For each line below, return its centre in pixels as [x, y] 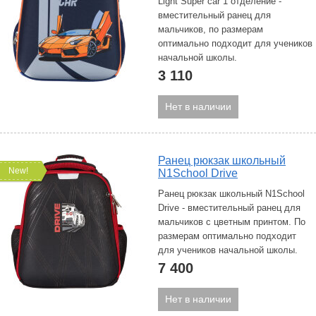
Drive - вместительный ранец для [229, 208]
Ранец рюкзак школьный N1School [231, 194]
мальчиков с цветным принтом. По [232, 222]
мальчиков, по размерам [211, 29]
